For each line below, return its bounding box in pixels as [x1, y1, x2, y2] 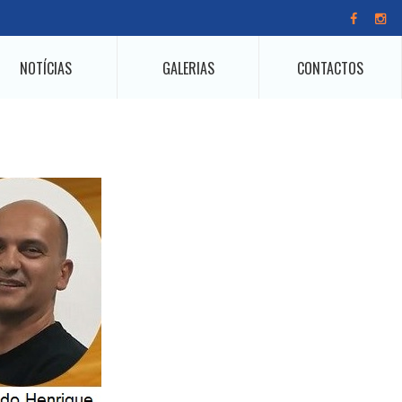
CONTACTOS [297, 57, 364, 79]
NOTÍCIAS [19, 57, 72, 79]
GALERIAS [162, 57, 214, 79]
